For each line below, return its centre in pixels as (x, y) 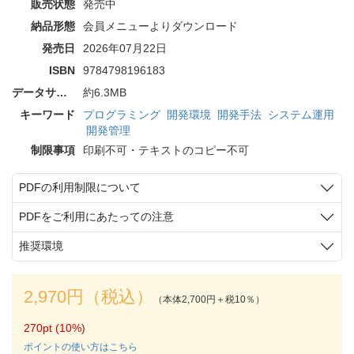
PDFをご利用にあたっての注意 (96, 217)
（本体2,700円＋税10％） (209, 299)
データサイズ (62, 92)
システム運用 (301, 114)
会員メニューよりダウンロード (160, 26)
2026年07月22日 (125, 48)
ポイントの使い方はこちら (81, 346)
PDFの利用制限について (80, 188)
